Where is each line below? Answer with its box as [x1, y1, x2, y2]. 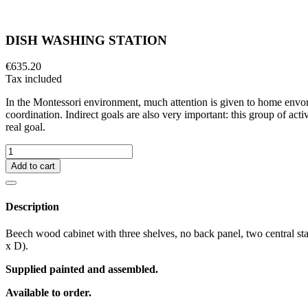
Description [5, 200, 59, 212]
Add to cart [11, 161, 55, 172]
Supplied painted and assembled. [5, 263, 158, 275]
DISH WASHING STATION [5, 32, 167, 47]
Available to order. [5, 286, 91, 298]
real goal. [5, 121, 45, 133]
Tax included [5, 73, 62, 85]
